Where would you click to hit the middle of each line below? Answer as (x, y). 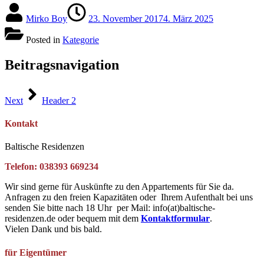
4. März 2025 (188, 19)
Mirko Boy (47, 19)
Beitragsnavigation (62, 65)
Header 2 (59, 100)
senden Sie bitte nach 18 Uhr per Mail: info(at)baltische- (110, 208)
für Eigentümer (36, 252)
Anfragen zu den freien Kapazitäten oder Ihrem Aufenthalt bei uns (129, 197)
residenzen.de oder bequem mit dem (73, 219)
